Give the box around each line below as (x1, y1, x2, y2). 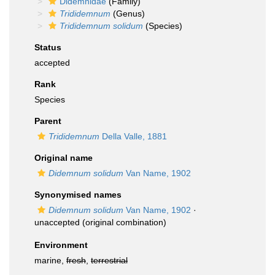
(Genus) (110, 9, 145, 18)
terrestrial (91, 255, 128, 265)
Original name (34, 153, 93, 163)
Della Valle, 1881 (99, 131, 167, 141)
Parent (34, 116, 61, 126)
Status (34, 42, 61, 52)
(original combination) (80, 217, 166, 227)
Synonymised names (34, 190, 122, 199)
